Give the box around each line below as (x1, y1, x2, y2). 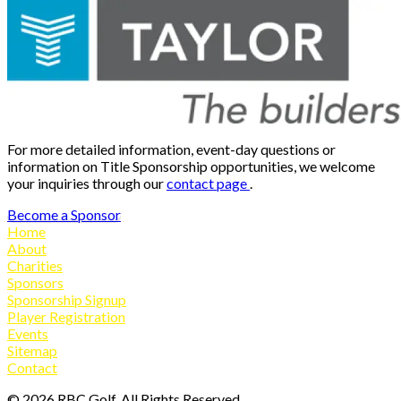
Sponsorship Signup (7, 290, 126, 308)
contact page (166, 174, 250, 192)
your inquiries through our (7, 174, 166, 192)
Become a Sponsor (7, 205, 121, 223)
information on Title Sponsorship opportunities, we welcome (7, 157, 375, 175)
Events (7, 324, 48, 342)
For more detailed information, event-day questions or (7, 140, 336, 158)
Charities (7, 256, 63, 274)
